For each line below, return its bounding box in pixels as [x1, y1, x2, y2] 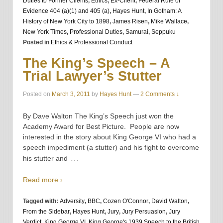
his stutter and [23, 154, 68, 162]
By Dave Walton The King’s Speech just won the [23, 111, 174, 120]
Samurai [125, 28, 148, 35]
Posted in [23, 38, 51, 46]
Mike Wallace [151, 17, 187, 25]
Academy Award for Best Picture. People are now [23, 122, 179, 130]
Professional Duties [70, 28, 122, 35]
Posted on [23, 91, 52, 98]
